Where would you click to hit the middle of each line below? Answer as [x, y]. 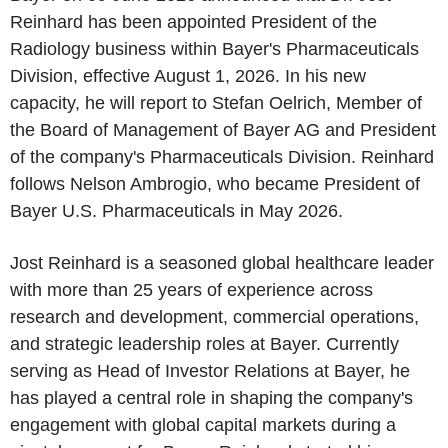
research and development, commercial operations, [214, 317]
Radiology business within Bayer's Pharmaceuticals [214, 49]
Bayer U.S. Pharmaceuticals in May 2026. [176, 211]
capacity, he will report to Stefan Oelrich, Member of [216, 103]
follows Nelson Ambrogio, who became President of [215, 184]
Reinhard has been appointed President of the [193, 22]
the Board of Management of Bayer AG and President [223, 130]
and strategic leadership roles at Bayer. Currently [204, 344]
